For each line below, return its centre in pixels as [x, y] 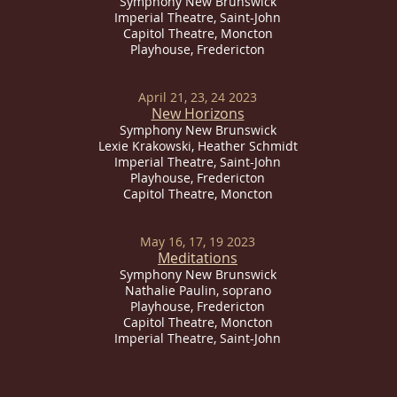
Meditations [198, 258]
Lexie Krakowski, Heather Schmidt [198, 146]
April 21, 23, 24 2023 [198, 97]
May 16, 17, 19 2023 [198, 241]
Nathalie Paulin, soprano [198, 290]
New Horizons [198, 113]
